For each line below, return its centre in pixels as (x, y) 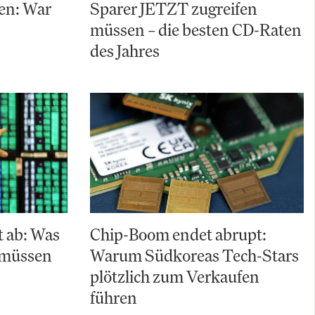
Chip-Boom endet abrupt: (178, 234)
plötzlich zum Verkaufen (175, 277)
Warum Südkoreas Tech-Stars (194, 256)
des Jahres (125, 51)
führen (114, 298)
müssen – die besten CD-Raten (196, 30)
